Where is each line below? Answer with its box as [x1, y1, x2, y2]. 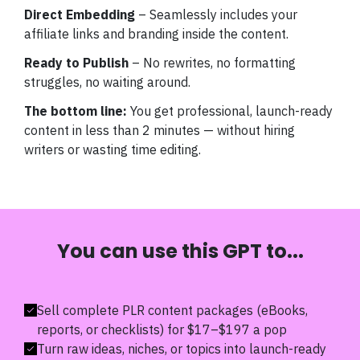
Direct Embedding [24, 6, 138, 22]
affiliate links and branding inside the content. [24, 26, 288, 42]
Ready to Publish [24, 55, 129, 71]
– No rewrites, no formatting [129, 55, 296, 71]
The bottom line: [24, 103, 127, 119]
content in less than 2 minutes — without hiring [24, 122, 295, 138]
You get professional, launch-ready [127, 103, 333, 119]
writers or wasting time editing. [24, 141, 201, 157]
